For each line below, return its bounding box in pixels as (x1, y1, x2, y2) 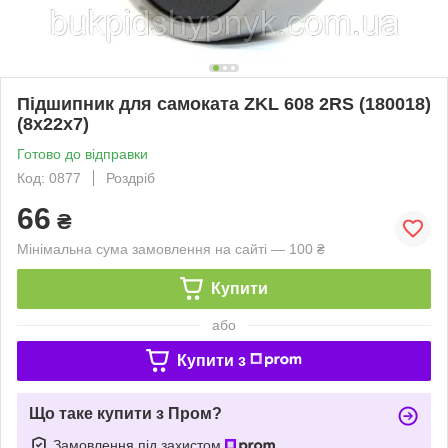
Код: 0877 (17, 169, 81, 186)
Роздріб (106, 169, 155, 186)
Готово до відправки (17, 145, 148, 162)
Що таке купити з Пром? (29, 404, 222, 422)
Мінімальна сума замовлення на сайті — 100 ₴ (17, 240, 325, 257)
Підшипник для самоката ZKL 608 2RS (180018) (17, 93, 431, 114)
